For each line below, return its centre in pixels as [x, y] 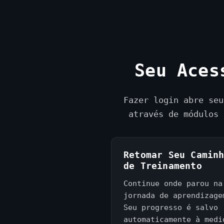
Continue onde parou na [173, 183]
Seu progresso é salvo [171, 207]
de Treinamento [163, 166]
